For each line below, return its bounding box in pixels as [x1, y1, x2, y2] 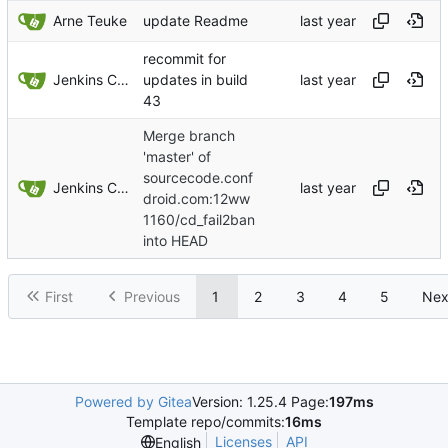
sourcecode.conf [143, 169, 253, 187]
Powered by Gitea [74, 393, 192, 410]
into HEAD [143, 232, 208, 250]
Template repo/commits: [126, 413, 285, 430]
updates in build [143, 70, 248, 88]
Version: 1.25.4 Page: [191, 393, 329, 410]
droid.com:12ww [143, 190, 250, 208]
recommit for [143, 49, 226, 67]
